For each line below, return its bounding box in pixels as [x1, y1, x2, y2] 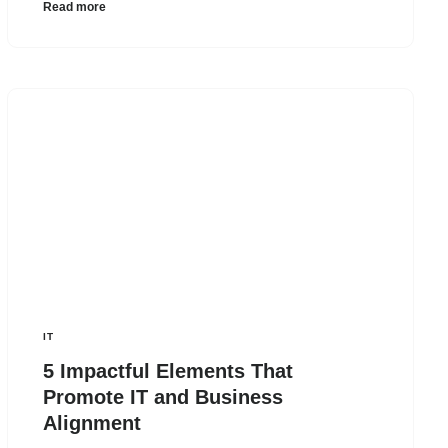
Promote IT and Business [43, 385, 284, 408]
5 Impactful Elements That [43, 359, 294, 382]
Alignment [43, 411, 142, 434]
